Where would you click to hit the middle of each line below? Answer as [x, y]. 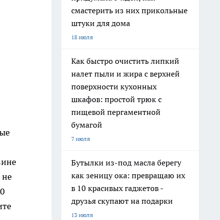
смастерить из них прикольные [129, 10]
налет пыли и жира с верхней [125, 74]
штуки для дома [101, 23]
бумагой [87, 125]
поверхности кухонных [114, 86]
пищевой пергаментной [116, 112]
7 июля [81, 139]
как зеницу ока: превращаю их [128, 175]
